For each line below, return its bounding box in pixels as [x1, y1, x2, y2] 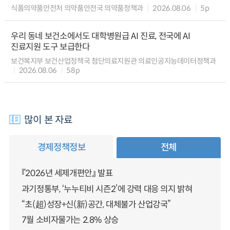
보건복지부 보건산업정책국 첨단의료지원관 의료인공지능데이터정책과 [10, 56, 216, 66]
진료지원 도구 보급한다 [10, 41, 90, 52]
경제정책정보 [37, 141, 86, 153]
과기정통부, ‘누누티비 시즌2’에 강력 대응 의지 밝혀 [21, 183, 193, 195]
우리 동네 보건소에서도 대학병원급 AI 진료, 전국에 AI [10, 30, 190, 42]
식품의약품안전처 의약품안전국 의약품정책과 [10, 4, 144, 13]
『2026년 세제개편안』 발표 [21, 168, 113, 179]
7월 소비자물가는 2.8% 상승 [21, 215, 119, 226]
